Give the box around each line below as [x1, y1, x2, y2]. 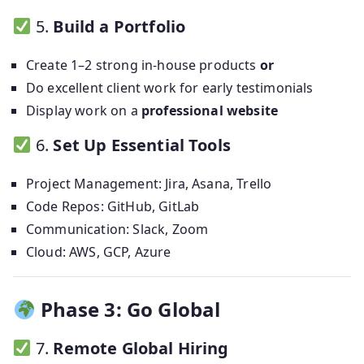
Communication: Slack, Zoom [26, 220, 209, 239]
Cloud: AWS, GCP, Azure [26, 243, 171, 262]
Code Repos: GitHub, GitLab [26, 197, 200, 216]
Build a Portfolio [53, 15, 186, 38]
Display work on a [26, 102, 141, 120]
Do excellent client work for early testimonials [26, 79, 314, 97]
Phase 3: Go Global [40, 296, 221, 323]
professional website [141, 102, 279, 120]
